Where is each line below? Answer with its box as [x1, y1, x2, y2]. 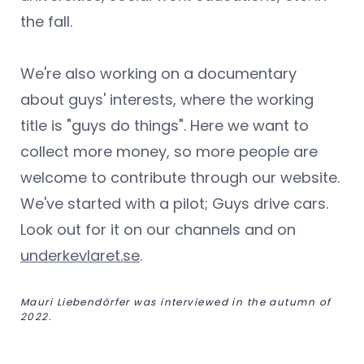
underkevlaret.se [20, 245, 140, 266]
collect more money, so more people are [20, 141, 318, 162]
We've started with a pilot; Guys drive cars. [20, 193, 328, 214]
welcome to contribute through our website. [20, 167, 340, 188]
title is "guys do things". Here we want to [20, 115, 309, 136]
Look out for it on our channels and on [20, 219, 296, 240]
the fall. [20, 11, 72, 32]
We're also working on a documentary [20, 63, 297, 84]
